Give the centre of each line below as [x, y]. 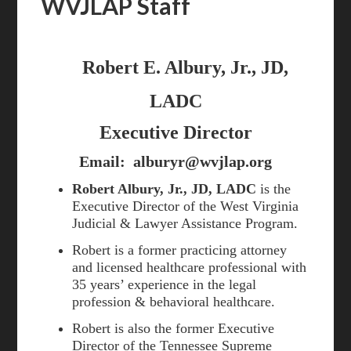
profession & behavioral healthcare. [174, 302]
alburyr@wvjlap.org [203, 161]
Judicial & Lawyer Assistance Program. [185, 223]
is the [274, 189]
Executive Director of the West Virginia [186, 206]
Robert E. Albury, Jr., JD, [178, 67]
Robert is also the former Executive [174, 328]
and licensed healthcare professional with [190, 267]
